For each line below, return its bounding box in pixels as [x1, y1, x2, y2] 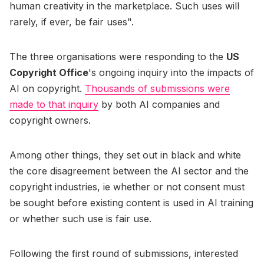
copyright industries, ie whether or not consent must [9, 180, 245, 193]
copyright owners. [9, 114, 91, 126]
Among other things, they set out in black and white [9, 148, 241, 161]
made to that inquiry [9, 98, 98, 110]
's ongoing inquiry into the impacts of [88, 66, 254, 78]
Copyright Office [9, 66, 88, 78]
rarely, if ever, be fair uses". [9, 15, 134, 28]
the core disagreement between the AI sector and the [9, 164, 249, 177]
